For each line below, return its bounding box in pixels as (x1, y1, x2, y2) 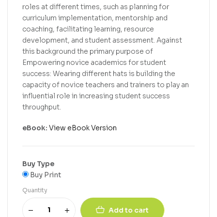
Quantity (22, 186, 47, 194)
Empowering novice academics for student (22, 58, 166, 67)
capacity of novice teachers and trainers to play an (22, 80, 189, 89)
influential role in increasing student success (22, 91, 170, 100)
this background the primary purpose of (22, 46, 153, 56)
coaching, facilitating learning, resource (22, 24, 154, 33)
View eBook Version (49, 123, 117, 132)
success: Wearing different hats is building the (22, 69, 175, 78)
